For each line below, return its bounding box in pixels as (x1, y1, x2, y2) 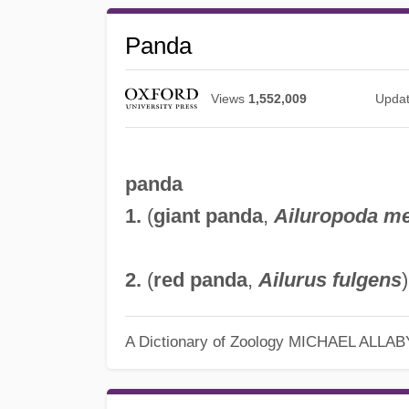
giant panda (152, 204, 263, 228)
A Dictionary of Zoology (124, 332, 284, 350)
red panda (152, 268, 247, 292)
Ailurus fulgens (257, 268, 402, 292)
